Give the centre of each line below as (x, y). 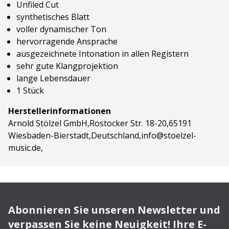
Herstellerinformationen (60, 111)
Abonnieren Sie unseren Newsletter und (114, 210)
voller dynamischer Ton (61, 29)
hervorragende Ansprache (67, 41)
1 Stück (30, 90)
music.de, (26, 148)
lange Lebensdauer (53, 78)
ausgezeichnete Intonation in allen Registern (102, 54)
